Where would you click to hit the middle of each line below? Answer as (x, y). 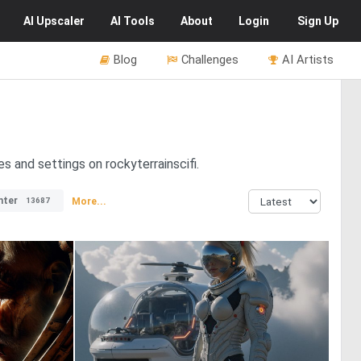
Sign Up (318, 21)
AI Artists (308, 60)
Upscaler (60, 21)
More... (89, 201)
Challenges (210, 60)
